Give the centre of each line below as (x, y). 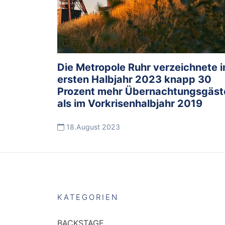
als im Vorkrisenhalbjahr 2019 (130, 103)
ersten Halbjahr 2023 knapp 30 (134, 79)
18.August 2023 (92, 127)
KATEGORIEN (88, 197)
